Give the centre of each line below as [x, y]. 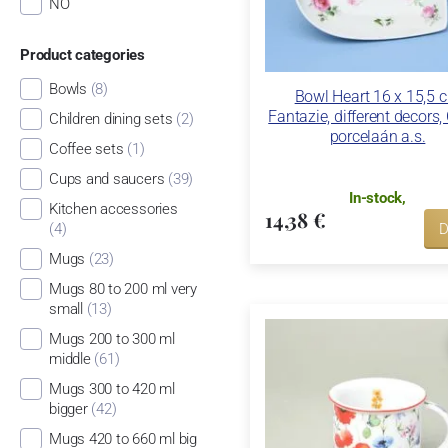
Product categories [82, 55]
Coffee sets [86, 148]
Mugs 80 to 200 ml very [122, 288]
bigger [68, 408]
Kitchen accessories [113, 208]
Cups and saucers [106, 178]
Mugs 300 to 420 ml [111, 388]
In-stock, [377, 197]
